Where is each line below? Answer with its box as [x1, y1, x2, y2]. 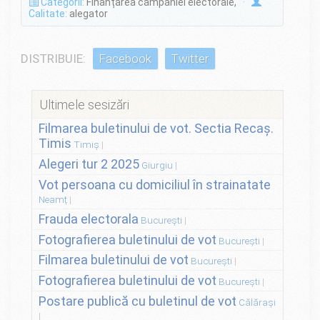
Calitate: [28, 7, 67, 19]
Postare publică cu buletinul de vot [38, 294, 236, 309]
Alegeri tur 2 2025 [38, 156, 139, 171]
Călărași [238, 296, 276, 309]
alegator [66, 7, 108, 19]
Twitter [171, 51, 209, 66]
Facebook [99, 51, 152, 66]
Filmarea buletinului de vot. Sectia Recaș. [38, 121, 274, 136]
